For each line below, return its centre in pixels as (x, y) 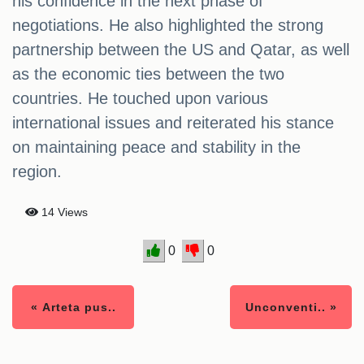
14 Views (63, 212)
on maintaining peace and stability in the (156, 147)
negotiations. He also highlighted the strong (168, 26)
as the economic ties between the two (148, 74)
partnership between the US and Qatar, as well (181, 50)
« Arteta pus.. (73, 308)
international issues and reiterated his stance (173, 123)
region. (37, 172)
